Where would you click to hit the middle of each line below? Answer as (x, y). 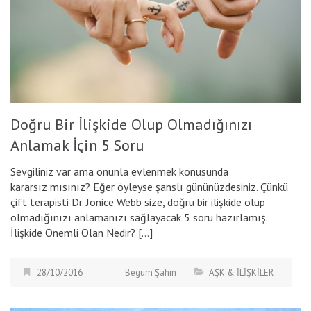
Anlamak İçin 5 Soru (77, 145)
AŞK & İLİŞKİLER (241, 273)
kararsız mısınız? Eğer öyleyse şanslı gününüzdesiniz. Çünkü (149, 187)
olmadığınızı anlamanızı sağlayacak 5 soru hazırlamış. (143, 218)
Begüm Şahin (151, 273)
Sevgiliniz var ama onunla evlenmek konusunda (119, 172)
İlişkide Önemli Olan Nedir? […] (82, 233)
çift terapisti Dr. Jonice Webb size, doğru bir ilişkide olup (138, 202)
